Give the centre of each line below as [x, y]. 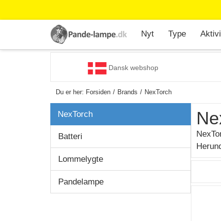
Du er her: [71, 92]
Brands [128, 92]
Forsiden [98, 92]
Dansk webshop [132, 68]
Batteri [70, 136]
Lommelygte [81, 159]
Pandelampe [81, 182]
